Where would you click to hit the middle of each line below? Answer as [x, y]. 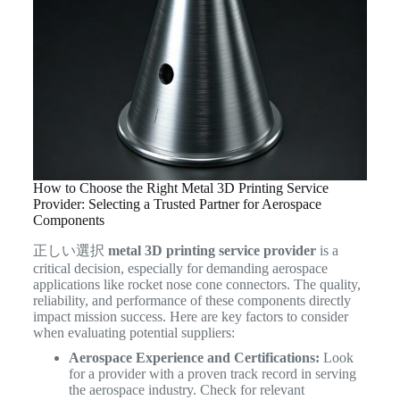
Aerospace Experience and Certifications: [194, 358]
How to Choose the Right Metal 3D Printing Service [180, 188]
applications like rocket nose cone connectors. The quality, [196, 285]
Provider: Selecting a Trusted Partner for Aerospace [177, 204]
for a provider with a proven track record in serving [212, 374]
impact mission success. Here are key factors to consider [190, 317]
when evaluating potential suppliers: [133, 333]
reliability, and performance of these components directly [192, 301]
